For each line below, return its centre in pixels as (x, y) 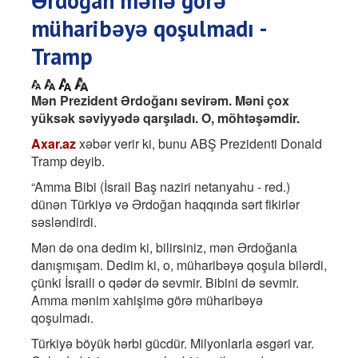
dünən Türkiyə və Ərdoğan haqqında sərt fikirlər (165, 204)
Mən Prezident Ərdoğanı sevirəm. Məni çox (160, 100)
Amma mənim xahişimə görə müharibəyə (147, 300)
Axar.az (54, 143)
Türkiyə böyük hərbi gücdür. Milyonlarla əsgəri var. (173, 343)
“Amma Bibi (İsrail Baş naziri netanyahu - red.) (161, 186)
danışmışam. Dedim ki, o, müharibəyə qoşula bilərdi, (179, 265)
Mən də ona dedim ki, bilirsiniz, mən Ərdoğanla (164, 247)
